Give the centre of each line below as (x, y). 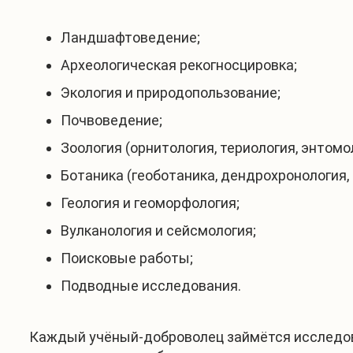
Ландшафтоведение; (130, 38)
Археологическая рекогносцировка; (179, 65)
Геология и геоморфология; (150, 203)
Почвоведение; (111, 121)
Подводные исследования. (151, 286)
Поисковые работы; (127, 258)
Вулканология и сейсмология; (158, 231)
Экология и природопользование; (171, 93)
